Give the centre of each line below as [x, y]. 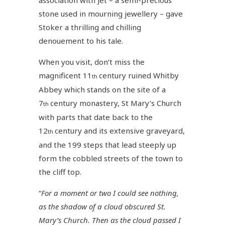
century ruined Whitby [139, 75]
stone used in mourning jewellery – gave [111, 13]
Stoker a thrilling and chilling [90, 27]
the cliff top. [60, 172]
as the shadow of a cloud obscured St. [102, 206]
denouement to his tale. [81, 40]
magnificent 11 [66, 75]
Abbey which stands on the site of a [102, 89]
